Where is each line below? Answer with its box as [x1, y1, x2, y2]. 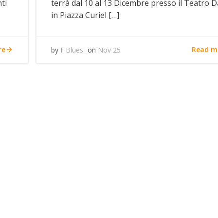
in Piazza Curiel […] [51, 9, 120, 20]
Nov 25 [98, 45, 121, 54]
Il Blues [60, 45, 84, 54]
